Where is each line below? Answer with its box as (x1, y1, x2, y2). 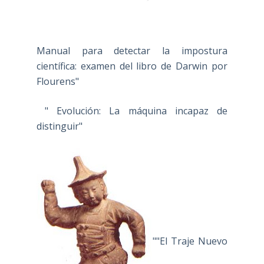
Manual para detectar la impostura (36, 44, 228, 57)
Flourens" (36, 74, 79, 88)
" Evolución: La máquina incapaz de (36, 104, 228, 117)
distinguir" (36, 119, 82, 133)
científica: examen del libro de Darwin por (36, 59, 228, 72)
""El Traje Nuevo (152, 235, 228, 248)
